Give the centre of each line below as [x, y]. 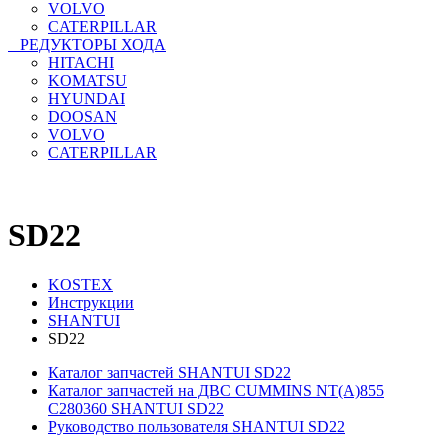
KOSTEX [80, 284]
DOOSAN [82, 116]
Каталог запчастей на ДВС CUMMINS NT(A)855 [216, 390]
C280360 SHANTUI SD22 [136, 408]
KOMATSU [87, 80]
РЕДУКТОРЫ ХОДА [87, 44]
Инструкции [91, 302]
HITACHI [81, 62]
